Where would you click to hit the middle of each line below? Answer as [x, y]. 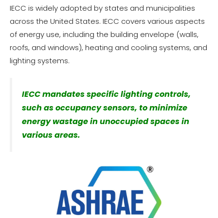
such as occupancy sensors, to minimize [105, 108]
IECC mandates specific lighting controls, [106, 94]
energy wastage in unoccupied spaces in [106, 121]
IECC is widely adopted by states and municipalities [102, 8]
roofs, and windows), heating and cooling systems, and [109, 47]
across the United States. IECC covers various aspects [107, 21]
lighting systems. [40, 60]
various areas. [51, 135]
